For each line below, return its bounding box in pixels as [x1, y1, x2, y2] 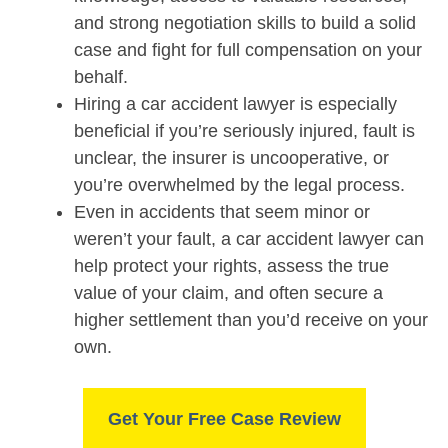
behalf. [74, 66, 128, 87]
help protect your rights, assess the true [74, 255, 389, 276]
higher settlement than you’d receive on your [74, 309, 428, 330]
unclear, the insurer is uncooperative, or [74, 147, 389, 168]
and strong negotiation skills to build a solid [74, 12, 416, 33]
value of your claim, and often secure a [74, 282, 383, 303]
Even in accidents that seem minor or [74, 201, 370, 222]
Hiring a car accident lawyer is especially [74, 93, 397, 114]
